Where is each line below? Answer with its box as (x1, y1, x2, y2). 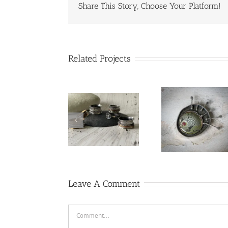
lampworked (16, 118, 60, 128)
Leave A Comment (68, 181, 140, 192)
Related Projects (68, 52, 131, 64)
